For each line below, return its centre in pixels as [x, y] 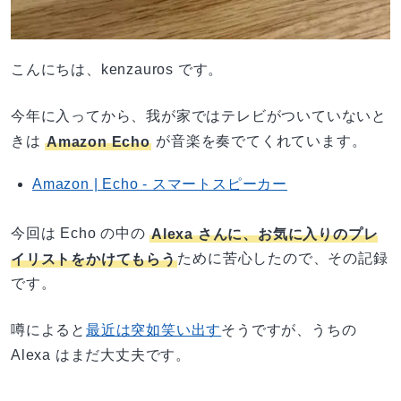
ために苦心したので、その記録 [283, 259]
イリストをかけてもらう [94, 259]
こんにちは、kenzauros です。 [117, 70]
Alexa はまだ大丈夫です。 [101, 355]
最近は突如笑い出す [154, 330]
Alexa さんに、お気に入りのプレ [265, 234]
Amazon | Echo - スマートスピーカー [160, 184]
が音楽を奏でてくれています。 [259, 141]
